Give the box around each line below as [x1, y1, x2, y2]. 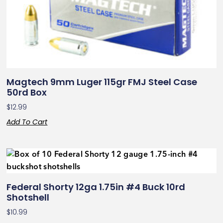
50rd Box [6, 86, 47, 99]
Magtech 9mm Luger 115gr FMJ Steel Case [6, 76, 198, 89]
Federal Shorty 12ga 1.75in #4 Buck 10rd [6, 181, 186, 194]
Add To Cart [6, 117, 48, 127]
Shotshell [6, 191, 50, 204]
